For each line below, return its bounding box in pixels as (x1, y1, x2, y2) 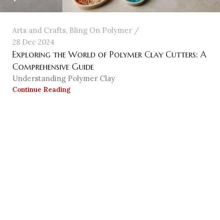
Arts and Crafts (12, 25, 66, 35)
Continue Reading (12, 84, 71, 94)
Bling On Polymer (69, 25, 132, 35)
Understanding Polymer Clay (12, 73, 115, 83)
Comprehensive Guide (12, 60, 94, 72)
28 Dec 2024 (12, 37, 55, 47)
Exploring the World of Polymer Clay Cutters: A (12, 48, 206, 60)
